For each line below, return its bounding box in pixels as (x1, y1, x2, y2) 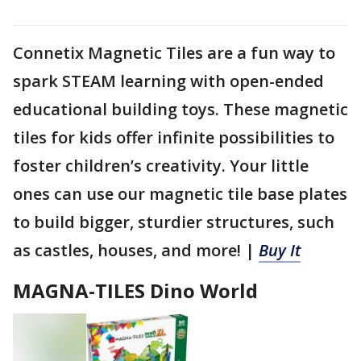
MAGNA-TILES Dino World (13, 276, 258, 304)
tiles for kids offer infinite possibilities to (13, 126, 334, 148)
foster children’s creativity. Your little (13, 154, 309, 176)
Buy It (259, 239, 301, 261)
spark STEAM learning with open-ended (13, 69, 324, 92)
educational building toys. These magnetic (13, 98, 348, 120)
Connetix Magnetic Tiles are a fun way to (13, 41, 335, 64)
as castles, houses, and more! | (13, 239, 259, 261)
